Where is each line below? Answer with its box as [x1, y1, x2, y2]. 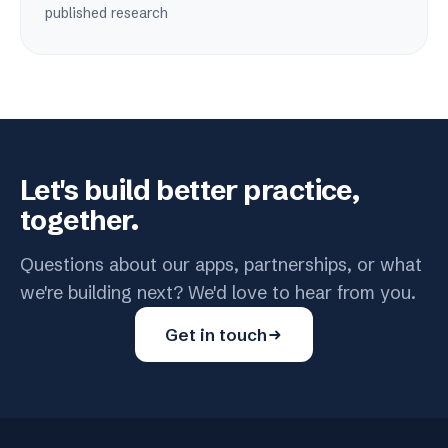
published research [45, 4, 168, 22]
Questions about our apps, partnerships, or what [20, 253, 422, 276]
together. [20, 203, 138, 237]
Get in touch [165, 324, 267, 345]
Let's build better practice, [20, 173, 360, 207]
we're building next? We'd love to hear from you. [20, 281, 416, 304]
